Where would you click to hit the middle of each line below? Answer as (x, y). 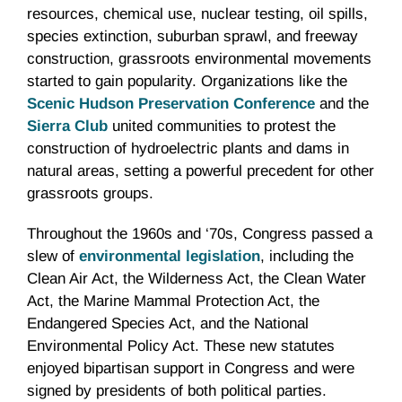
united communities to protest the (222, 127)
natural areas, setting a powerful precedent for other (201, 171)
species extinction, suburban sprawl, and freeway (192, 37)
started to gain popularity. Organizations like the (187, 82)
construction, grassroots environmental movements (199, 59)
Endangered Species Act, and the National (168, 324)
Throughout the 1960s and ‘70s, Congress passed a (200, 234)
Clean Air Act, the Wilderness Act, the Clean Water (197, 279)
